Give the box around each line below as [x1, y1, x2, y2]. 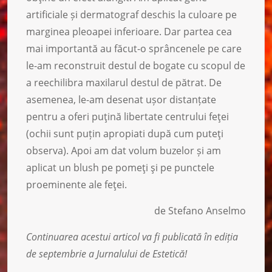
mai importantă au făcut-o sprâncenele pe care [26, 41, 242, 55]
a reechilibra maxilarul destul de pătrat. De [26, 75, 222, 89]
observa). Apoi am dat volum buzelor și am [26, 143, 221, 157]
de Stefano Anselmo [154, 203, 246, 217]
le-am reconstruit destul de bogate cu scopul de [26, 58, 245, 72]
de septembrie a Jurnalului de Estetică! [26, 246, 187, 260]
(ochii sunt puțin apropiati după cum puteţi [26, 126, 223, 140]
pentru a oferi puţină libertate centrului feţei [26, 109, 229, 123]
